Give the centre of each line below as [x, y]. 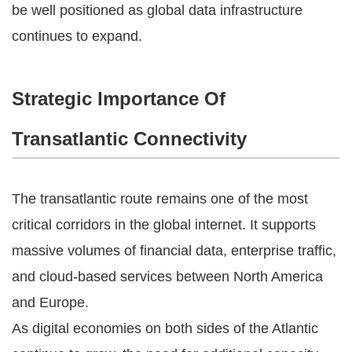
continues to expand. [77, 36]
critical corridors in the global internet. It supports [164, 224]
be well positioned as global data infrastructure [157, 10]
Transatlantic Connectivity [129, 138]
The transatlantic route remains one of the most [160, 198]
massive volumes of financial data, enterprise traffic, [174, 250]
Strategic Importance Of [119, 98]
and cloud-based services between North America [167, 276]
